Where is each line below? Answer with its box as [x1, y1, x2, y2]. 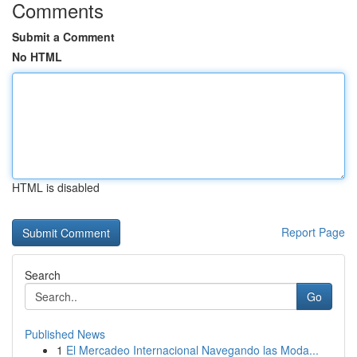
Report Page [281, 224, 345, 240]
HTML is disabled [12, 179, 100, 195]
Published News [25, 326, 105, 342]
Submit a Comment [12, 29, 115, 45]
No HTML [12, 49, 62, 65]
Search [25, 267, 61, 283]
